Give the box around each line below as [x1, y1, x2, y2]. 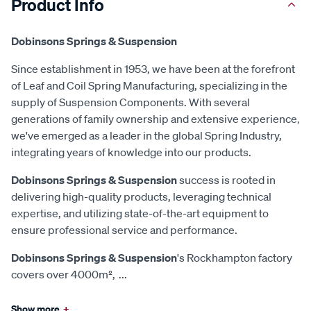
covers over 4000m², [11, 267, 115, 281]
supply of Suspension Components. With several [11, 94, 250, 109]
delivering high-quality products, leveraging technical [11, 189, 271, 203]
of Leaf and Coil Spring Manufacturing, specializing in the [11, 78, 287, 92]
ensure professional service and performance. [11, 222, 237, 237]
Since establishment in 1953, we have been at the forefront [11, 61, 295, 76]
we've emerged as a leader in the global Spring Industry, [11, 128, 282, 142]
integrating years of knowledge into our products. [11, 144, 251, 159]
